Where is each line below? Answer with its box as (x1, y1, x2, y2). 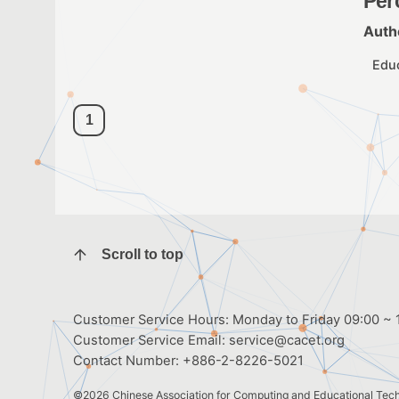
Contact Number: (73, 352, 183, 369)
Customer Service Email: (73, 331, 229, 348)
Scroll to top (102, 247, 183, 263)
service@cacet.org (229, 331, 345, 348)
